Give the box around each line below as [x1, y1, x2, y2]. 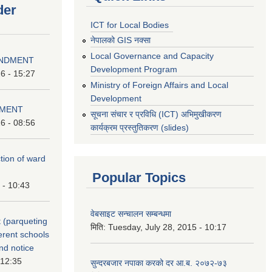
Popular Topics [92, 169, 186, 185]
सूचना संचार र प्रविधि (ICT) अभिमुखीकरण [90, 109, 222, 119]
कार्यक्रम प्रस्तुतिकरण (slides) [90, 122, 189, 132]
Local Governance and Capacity [90, 51, 214, 61]
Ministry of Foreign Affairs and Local [90, 80, 228, 90]
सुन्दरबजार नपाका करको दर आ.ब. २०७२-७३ [90, 257, 227, 268]
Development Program [90, 64, 177, 75]
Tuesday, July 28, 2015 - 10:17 [108, 222, 226, 232]
